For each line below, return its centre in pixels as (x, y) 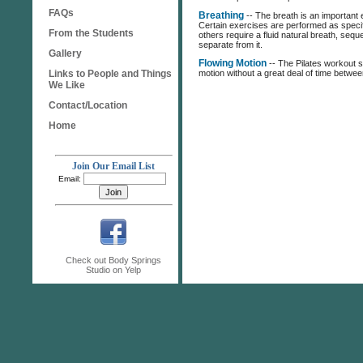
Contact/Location (88, 105)
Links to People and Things (110, 74)
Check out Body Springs (113, 260)
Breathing (221, 15)
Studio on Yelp (113, 270)
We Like (67, 85)
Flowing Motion (233, 63)
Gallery (65, 53)
